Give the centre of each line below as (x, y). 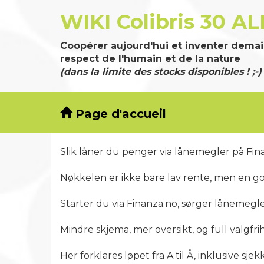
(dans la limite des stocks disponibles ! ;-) (161, 72)
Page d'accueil (119, 113)
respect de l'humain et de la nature (150, 59)
